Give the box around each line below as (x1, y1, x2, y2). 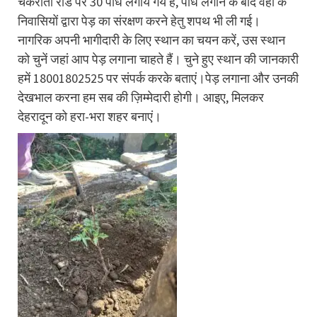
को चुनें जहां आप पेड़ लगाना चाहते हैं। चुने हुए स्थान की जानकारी (18, 50, 299, 67)
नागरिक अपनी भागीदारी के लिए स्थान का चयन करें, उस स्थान (18, 31, 285, 48)
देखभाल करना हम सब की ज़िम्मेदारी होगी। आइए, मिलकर (18, 88, 264, 105)
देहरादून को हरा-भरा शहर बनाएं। (18, 108, 161, 125)
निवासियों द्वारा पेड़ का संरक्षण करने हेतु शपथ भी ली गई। (18, 12, 260, 29)
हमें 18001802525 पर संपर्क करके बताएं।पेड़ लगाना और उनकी (18, 69, 299, 86)
